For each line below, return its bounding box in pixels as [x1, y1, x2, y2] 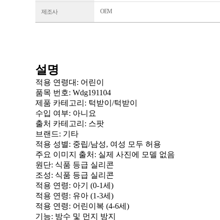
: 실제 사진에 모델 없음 [94, 150, 175, 159]
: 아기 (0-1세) [69, 181, 113, 190]
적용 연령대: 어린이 [35, 78, 104, 86]
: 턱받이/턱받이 [84, 99, 137, 107]
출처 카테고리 [35, 119, 84, 128]
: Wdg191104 [69, 88, 111, 97]
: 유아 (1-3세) [69, 192, 113, 200]
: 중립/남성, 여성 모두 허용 [69, 140, 161, 148]
